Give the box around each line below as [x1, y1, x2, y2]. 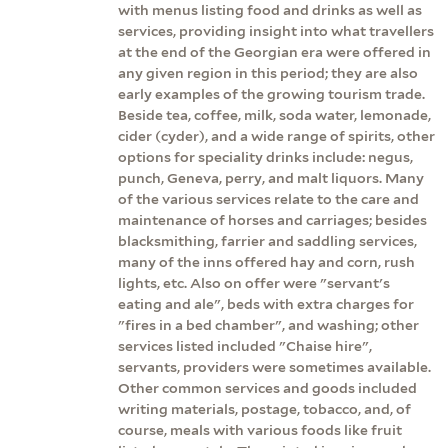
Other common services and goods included [118, 379, 417, 396]
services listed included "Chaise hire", [118, 337, 372, 354]
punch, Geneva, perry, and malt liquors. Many [118, 169, 424, 186]
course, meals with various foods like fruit [118, 421, 402, 438]
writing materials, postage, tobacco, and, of [118, 400, 411, 417]
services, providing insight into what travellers [118, 22, 434, 39]
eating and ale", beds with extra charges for [118, 295, 414, 312]
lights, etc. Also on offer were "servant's [118, 274, 390, 291]
